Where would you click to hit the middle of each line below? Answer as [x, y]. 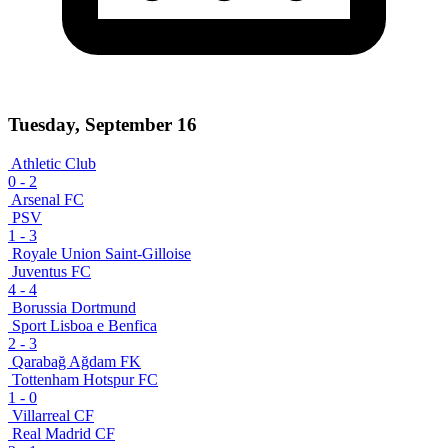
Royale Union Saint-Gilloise [101, 253]
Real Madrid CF [63, 433]
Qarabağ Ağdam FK [76, 361]
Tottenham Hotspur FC [85, 379]
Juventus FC [51, 271]
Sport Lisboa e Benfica [84, 325]
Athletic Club [53, 163]
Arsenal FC [47, 199]
